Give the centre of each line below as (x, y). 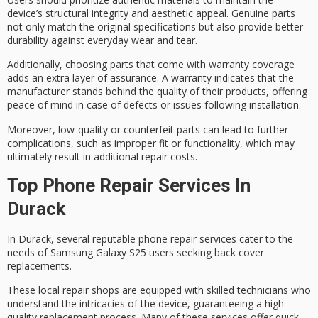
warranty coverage (252, 65)
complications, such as (61, 143)
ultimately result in (50, 156)
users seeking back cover (205, 253)
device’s (26, 13)
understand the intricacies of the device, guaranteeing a (136, 304)
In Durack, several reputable (73, 239)
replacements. (39, 266)
